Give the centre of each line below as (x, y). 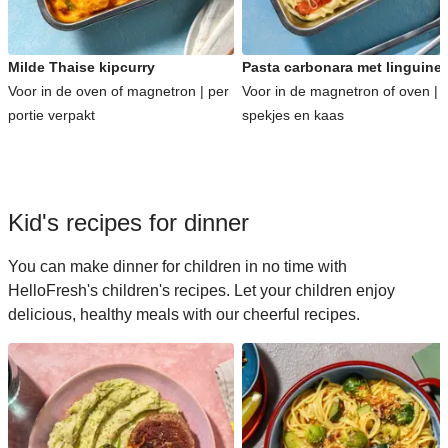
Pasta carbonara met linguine (342, 67)
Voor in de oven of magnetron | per (118, 91)
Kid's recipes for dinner (128, 222)
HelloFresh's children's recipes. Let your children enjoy (201, 290)
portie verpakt (51, 115)
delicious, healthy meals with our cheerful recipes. (184, 314)
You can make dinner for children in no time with (177, 266)
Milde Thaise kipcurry (81, 67)
